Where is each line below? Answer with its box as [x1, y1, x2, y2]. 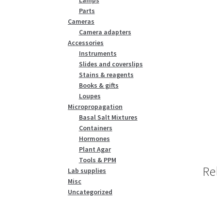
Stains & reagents [78, 70, 134, 79]
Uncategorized [68, 187, 113, 196]
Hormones [78, 134, 110, 143]
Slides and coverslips [78, 59, 143, 68]
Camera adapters [78, 27, 131, 36]
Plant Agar [78, 144, 111, 154]
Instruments [78, 48, 117, 58]
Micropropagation [68, 102, 123, 111]
